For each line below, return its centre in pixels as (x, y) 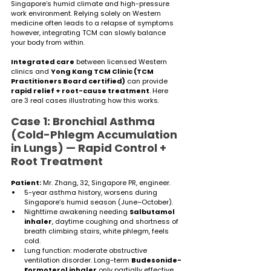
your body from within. (49, 42)
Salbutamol (153, 211)
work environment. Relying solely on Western (87, 13)
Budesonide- (156, 260)
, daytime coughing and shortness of (116, 221)
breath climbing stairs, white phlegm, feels (97, 231)
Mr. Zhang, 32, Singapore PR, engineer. (106, 182)
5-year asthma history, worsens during (92, 192)
